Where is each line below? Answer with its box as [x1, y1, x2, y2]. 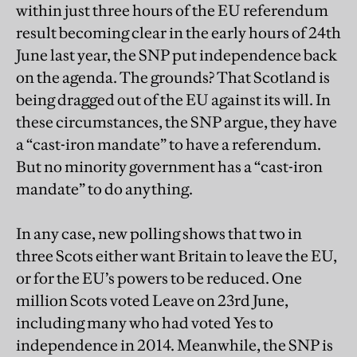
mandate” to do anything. [16, 178, 193, 198]
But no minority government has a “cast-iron [16, 156, 323, 176]
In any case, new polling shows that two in [16, 223, 302, 243]
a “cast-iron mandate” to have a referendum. [16, 134, 321, 154]
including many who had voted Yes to [16, 312, 273, 332]
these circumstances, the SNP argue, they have [16, 112, 337, 131]
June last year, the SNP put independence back [16, 45, 337, 65]
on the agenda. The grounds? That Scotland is [16, 67, 330, 87]
